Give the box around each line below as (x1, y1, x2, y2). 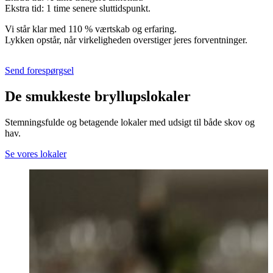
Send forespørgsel (5, 65, 74, 76)
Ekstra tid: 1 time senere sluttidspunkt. (5, 2, 151, 13)
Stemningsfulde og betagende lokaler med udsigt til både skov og (5, 116, 255, 127)
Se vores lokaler (5, 148, 66, 159)
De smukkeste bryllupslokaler (5, 88, 191, 104)
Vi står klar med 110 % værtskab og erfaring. (5, 23, 177, 34)
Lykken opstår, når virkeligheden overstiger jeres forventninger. (5, 34, 247, 45)
